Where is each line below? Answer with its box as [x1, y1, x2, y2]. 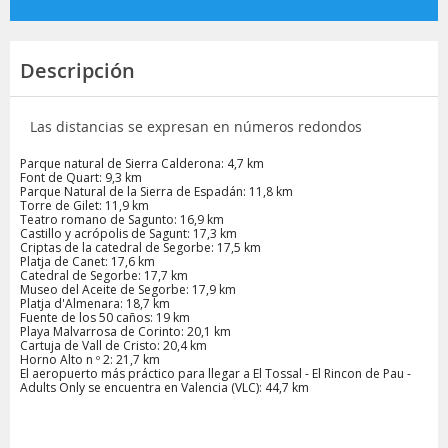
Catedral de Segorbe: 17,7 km [20, 266, 188, 284]
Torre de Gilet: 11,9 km [20, 196, 149, 214]
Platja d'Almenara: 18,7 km [20, 294, 170, 312]
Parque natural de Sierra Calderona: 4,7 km [20, 154, 264, 172]
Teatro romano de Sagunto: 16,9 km [20, 210, 224, 228]
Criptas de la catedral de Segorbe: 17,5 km [20, 238, 261, 256]
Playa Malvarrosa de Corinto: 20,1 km [20, 322, 231, 340]
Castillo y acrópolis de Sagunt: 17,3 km [20, 224, 237, 242]
